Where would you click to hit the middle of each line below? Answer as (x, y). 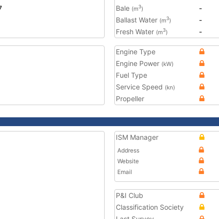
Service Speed (140, 87)
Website (128, 161)
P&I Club (130, 195)
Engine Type (136, 52)
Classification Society (150, 207)
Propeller (130, 99)
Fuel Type (131, 75)
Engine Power (139, 63)
